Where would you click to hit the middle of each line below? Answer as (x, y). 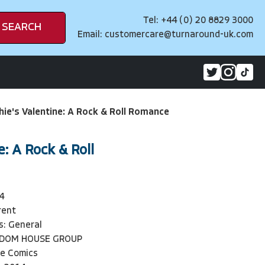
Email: (91, 35)
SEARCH (22, 28)
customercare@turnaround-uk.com (179, 35)
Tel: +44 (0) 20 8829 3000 (198, 21)
